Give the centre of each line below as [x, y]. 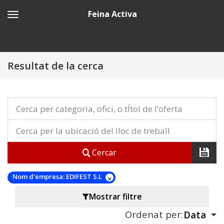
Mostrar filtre [115, 197]
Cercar [103, 153]
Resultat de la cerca [55, 66]
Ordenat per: [154, 214]
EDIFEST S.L [84, 177]
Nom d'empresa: [38, 177]
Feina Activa [112, 14]
